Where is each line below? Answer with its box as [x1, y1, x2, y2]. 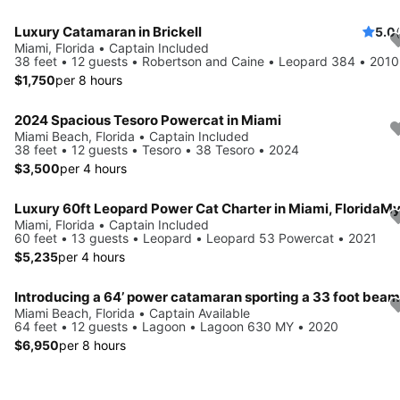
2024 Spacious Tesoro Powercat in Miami [14, 111, 281, 129]
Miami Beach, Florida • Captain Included [14, 128, 249, 144]
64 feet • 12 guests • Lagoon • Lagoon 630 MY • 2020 [14, 318, 338, 334]
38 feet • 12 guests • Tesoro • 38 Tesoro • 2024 [14, 141, 299, 157]
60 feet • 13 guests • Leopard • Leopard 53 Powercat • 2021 [14, 229, 377, 246]
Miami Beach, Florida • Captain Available [14, 304, 250, 321]
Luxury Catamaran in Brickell [14, 22, 202, 40]
